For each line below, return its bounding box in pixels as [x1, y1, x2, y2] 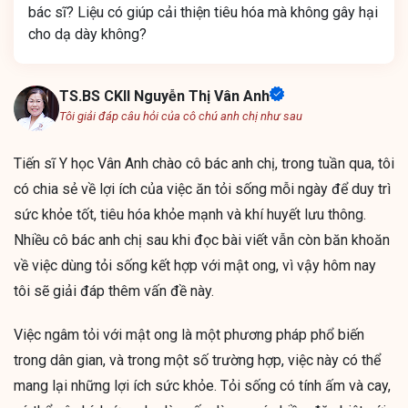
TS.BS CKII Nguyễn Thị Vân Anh [59, 87, 270, 106]
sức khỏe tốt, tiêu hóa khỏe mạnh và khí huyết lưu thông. [14, 206, 366, 224]
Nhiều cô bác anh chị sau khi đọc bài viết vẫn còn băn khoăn [14, 231, 390, 250]
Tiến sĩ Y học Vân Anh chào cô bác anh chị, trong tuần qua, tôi [14, 155, 394, 173]
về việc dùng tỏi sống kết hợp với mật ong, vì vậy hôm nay [14, 257, 376, 275]
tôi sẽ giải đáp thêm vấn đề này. [14, 282, 214, 301]
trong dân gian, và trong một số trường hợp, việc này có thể [14, 352, 381, 370]
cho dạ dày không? [28, 25, 147, 44]
